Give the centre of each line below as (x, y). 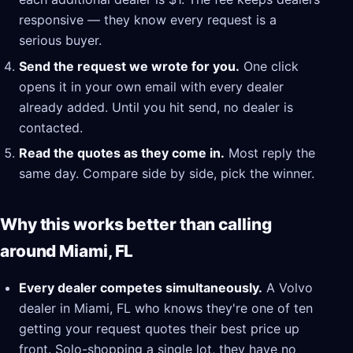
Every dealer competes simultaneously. (141, 288)
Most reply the (270, 153)
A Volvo (288, 288)
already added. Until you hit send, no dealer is (156, 107)
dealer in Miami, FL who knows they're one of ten (166, 308)
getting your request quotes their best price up (159, 329)
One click (269, 66)
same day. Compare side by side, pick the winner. (167, 174)
